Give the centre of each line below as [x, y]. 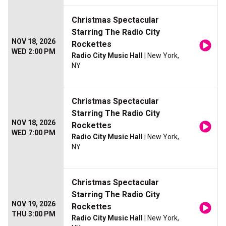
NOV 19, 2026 [34, 204]
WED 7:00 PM [34, 133]
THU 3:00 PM [34, 214]
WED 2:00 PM [34, 52]
